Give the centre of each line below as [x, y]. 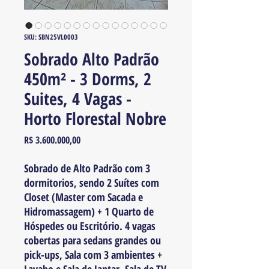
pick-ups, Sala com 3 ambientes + [93, 255]
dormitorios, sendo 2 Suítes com [92, 183]
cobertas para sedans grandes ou [92, 240]
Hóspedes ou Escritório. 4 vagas [90, 226]
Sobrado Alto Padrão [92, 59]
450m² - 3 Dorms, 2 [88, 79]
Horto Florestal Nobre [95, 118]
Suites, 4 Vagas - [78, 98]
